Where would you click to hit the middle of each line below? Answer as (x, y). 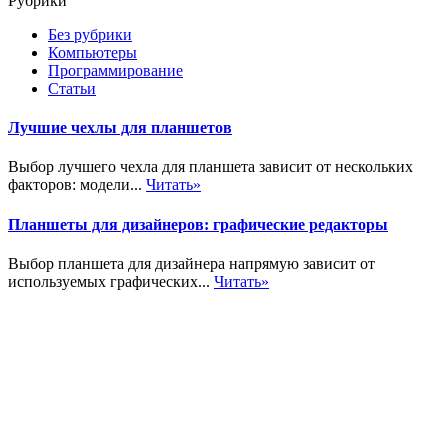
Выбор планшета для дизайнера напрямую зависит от (191, 263)
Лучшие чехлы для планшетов (120, 128)
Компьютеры (92, 52)
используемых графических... (111, 281)
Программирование (115, 70)
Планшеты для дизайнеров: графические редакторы (198, 224)
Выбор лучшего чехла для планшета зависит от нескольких (210, 167)
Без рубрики (90, 34)
